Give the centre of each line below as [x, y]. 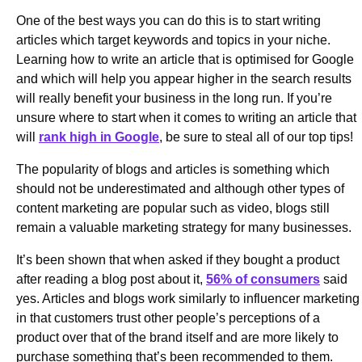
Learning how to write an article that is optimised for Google [185, 59]
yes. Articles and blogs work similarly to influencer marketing [188, 298]
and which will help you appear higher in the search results [184, 78]
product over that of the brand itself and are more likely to [177, 337]
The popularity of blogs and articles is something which [173, 169]
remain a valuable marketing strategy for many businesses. [185, 227]
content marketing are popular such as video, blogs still [173, 208]
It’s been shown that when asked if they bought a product [178, 259]
